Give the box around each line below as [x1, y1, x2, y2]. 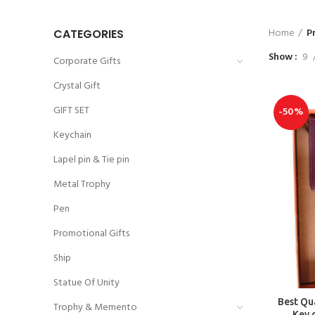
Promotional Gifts [53, 226, 129, 242]
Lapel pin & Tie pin [53, 152, 129, 168]
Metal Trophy [53, 176, 110, 193]
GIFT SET [53, 103, 89, 119]
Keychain [53, 127, 91, 143]
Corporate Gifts [53, 53, 120, 70]
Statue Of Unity [53, 275, 120, 291]
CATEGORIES [53, 26, 124, 42]
